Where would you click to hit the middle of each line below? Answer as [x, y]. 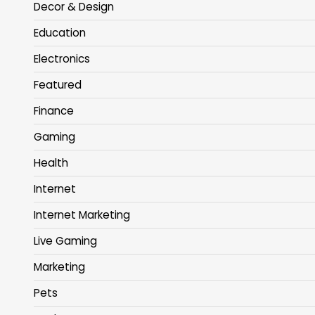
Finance [54, 110]
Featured [58, 84]
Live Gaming [65, 240]
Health [51, 162]
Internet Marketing [82, 214]
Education [60, 32]
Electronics [62, 58]
